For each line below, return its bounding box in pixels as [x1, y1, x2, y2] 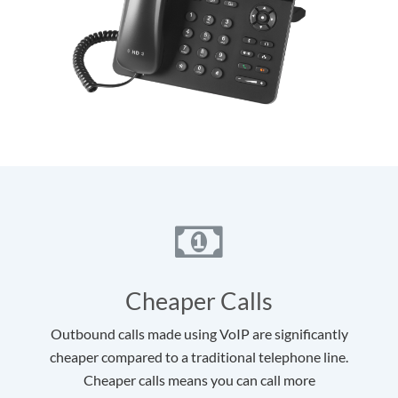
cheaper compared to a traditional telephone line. [50, 348, 348, 366]
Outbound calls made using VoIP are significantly [50, 325, 348, 343]
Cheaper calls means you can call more [83, 371, 315, 389]
